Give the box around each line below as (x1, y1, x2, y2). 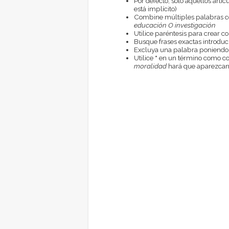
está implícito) (133, 4, 177, 13)
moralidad (133, 61, 167, 70)
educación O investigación (133, 20, 216, 29)
